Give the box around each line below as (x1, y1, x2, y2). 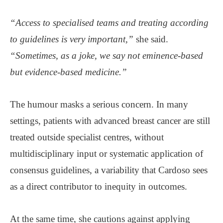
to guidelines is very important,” (10, 33, 133, 44)
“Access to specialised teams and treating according (10, 17, 209, 28)
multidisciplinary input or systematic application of (10, 148, 203, 159)
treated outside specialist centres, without (10, 131, 164, 142)
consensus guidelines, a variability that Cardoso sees (10, 164, 208, 175)
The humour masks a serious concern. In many (10, 99, 188, 110)
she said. (133, 33, 168, 44)
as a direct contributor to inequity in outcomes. (10, 181, 187, 192)
